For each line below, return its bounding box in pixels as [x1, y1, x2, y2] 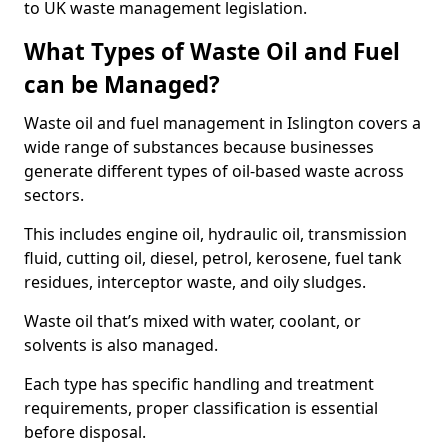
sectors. [24, 184, 84, 206]
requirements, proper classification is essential [24, 397, 378, 419]
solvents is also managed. [24, 334, 218, 356]
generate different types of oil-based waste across [24, 160, 404, 182]
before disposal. [24, 421, 146, 443]
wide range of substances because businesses [24, 136, 374, 158]
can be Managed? [24, 69, 220, 100]
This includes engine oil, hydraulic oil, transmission [24, 223, 407, 245]
